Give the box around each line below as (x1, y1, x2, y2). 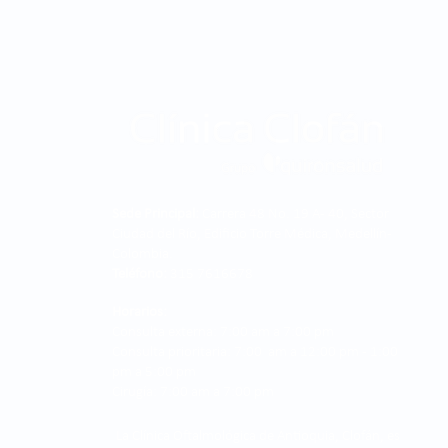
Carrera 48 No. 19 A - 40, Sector (199, 206, 389, 222)
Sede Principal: (112, 206, 199, 222)
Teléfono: (112, 266, 167, 282)
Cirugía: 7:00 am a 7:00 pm (112, 384, 274, 400)
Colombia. (112, 246, 173, 262)
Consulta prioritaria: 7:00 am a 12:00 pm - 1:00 (112, 344, 398, 360)
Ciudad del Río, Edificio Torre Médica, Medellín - (112, 226, 392, 242)
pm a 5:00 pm (112, 364, 196, 380)
